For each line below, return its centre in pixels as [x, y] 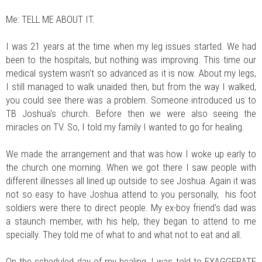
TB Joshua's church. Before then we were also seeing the [131, 113]
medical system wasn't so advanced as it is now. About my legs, [131, 73]
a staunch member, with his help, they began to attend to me [131, 221]
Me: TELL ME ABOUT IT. [50, 19]
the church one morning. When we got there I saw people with [131, 167]
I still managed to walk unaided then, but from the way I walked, [131, 86]
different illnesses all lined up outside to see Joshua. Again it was [131, 180]
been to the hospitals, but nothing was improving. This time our [131, 59]
